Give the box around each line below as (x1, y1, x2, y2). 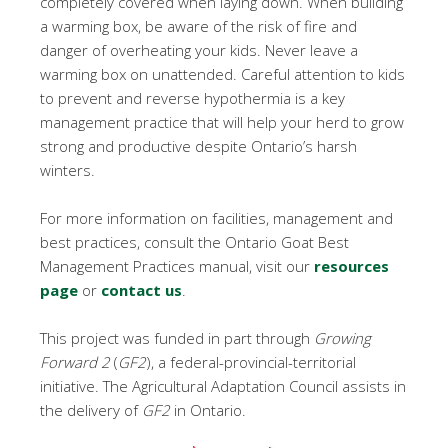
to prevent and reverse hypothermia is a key (40, 88, 345, 108)
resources (314, 256, 389, 276)
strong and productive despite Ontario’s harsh (40, 136, 357, 156)
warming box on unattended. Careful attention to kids (40, 64, 405, 84)
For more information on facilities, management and (40, 208, 393, 228)
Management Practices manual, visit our (40, 256, 314, 276)
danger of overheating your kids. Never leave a (40, 40, 358, 60)
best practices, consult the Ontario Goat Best (40, 232, 349, 252)
